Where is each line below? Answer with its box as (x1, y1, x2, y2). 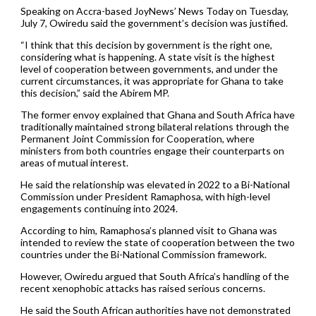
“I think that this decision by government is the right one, (20, 39, 272, 51)
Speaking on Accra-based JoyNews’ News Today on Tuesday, (20, 5, 288, 18)
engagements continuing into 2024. (20, 202, 178, 215)
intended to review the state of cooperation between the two (20, 236, 295, 249)
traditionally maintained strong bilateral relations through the (20, 121, 289, 133)
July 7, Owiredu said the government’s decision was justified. (20, 17, 288, 30)
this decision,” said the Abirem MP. (20, 87, 169, 99)
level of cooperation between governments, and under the (20, 63, 278, 75)
